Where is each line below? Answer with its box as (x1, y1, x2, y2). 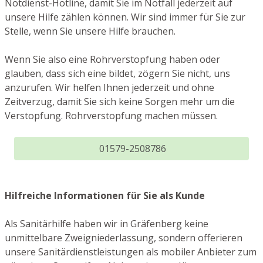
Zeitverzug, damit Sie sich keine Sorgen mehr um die (5, 95, 235, 109)
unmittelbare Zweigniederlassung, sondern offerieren (5, 231, 242, 245)
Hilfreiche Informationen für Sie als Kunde (5, 189, 205, 203)
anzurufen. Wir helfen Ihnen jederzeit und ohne (5, 81, 214, 95)
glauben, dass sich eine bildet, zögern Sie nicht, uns (5, 67, 230, 80)
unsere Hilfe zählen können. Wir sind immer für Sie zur (5, 11, 245, 24)
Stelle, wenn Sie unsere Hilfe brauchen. (5, 25, 176, 38)
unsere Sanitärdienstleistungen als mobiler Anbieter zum (5, 245, 257, 259)
